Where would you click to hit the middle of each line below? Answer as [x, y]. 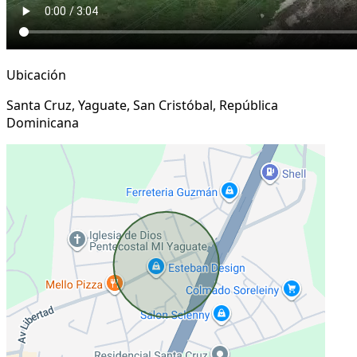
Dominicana [43, 122]
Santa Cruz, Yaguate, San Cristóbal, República [142, 105]
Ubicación [36, 75]
